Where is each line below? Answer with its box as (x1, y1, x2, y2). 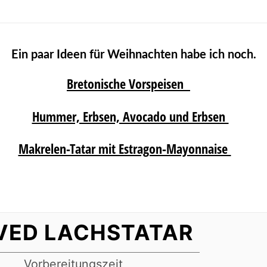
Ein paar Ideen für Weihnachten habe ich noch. (11, 49, 256, 61)
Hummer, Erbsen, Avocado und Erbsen (32, 107, 229, 125)
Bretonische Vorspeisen (67, 74, 190, 93)
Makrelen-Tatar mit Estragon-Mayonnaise (18, 139, 231, 158)
